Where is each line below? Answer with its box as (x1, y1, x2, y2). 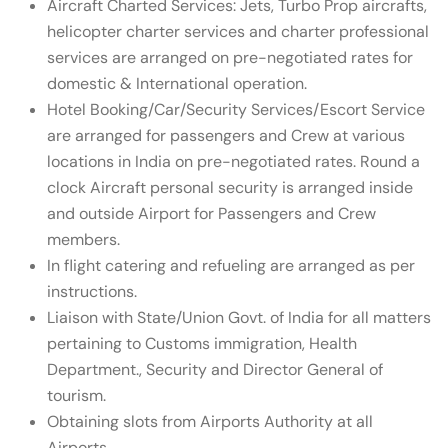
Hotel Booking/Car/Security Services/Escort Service (47, 99, 425, 120)
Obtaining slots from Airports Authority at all (47, 411, 373, 432)
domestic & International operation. (47, 73, 307, 94)
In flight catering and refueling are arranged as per (47, 255, 415, 276)
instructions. (47, 281, 137, 302)
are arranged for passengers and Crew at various (47, 125, 405, 146)
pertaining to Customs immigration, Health (47, 333, 357, 354)
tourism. (47, 385, 106, 406)
